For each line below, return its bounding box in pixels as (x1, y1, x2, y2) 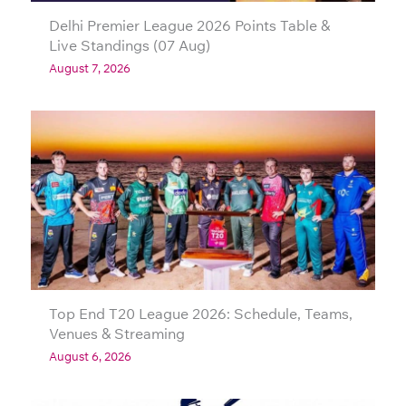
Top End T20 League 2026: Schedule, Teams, (49, 304, 353, 324)
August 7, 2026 (49, 60, 130, 75)
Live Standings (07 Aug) (49, 35, 210, 54)
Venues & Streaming (49, 324, 185, 343)
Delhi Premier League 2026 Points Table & (49, 15, 330, 34)
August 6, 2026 (49, 349, 131, 364)
